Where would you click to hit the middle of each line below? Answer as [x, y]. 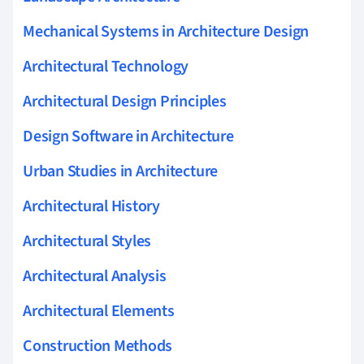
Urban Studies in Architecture [121, 171]
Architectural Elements [99, 311]
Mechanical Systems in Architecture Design [166, 31]
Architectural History [91, 206]
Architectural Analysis [95, 276]
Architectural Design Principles [125, 101]
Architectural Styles [87, 241]
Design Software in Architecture [128, 136]
